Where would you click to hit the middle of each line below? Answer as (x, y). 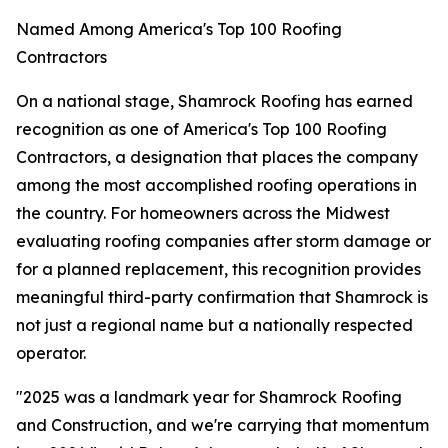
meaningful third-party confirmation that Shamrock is (222, 297)
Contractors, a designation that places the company (217, 157)
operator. (51, 353)
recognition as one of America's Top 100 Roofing (201, 129)
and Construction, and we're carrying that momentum (222, 425)
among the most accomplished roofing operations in (216, 185)
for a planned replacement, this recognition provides (218, 269)
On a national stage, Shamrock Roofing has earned (214, 101)
